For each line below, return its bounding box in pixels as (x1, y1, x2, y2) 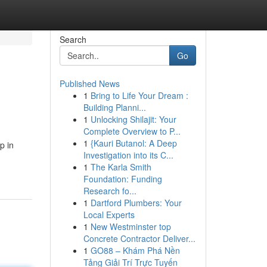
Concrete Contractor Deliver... (83, 232, 195, 244)
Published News (59, 77, 120, 89)
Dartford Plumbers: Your (90, 197, 182, 209)
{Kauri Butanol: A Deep (90, 137, 177, 149)
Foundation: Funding (83, 173, 162, 185)
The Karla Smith (90, 161, 151, 173)
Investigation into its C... (83, 149, 173, 161)
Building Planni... (83, 101, 146, 113)
